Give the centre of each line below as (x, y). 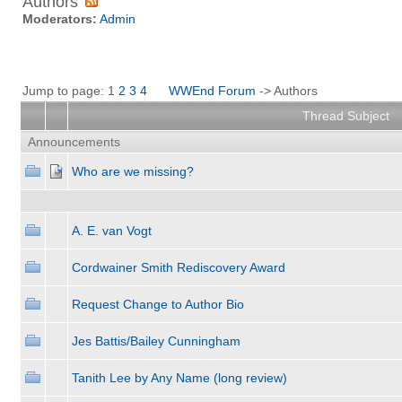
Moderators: (59, 19)
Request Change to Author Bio (157, 304)
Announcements (74, 142)
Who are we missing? (132, 171)
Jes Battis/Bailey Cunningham (156, 341)
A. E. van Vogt (111, 231)
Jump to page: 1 (70, 91)
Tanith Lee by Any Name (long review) (179, 378)
